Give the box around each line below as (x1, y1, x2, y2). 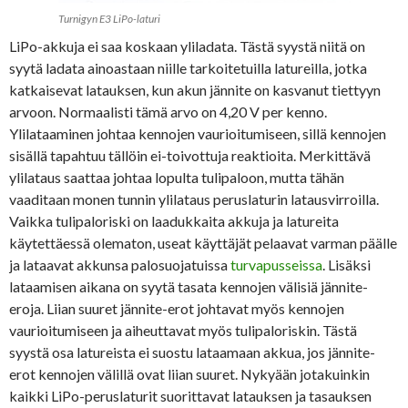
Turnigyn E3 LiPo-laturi (57, 12, 160, 26)
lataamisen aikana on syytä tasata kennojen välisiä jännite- (9, 278, 368, 296)
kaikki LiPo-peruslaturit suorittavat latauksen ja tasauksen (9, 387, 372, 405)
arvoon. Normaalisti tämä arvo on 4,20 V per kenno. (9, 103, 327, 121)
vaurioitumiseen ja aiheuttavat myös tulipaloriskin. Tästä (9, 321, 357, 340)
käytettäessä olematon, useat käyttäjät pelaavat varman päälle (9, 234, 397, 252)
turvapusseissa (230, 256, 322, 274)
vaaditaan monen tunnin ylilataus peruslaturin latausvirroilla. (9, 190, 379, 209)
